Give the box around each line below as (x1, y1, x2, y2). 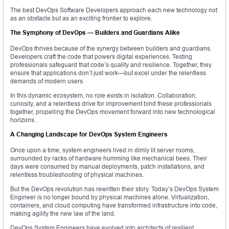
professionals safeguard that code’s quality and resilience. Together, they (10, 61, 212, 69)
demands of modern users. (10, 77, 84, 85)
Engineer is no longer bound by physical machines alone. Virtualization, (10, 193, 209, 201)
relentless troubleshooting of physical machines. (10, 171, 144, 179)
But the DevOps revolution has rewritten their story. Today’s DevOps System (10, 185, 219, 193)
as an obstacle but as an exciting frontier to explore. (10, 14, 152, 22)
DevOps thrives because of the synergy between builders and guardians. (10, 44, 212, 53)
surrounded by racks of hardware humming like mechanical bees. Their (10, 154, 207, 163)
